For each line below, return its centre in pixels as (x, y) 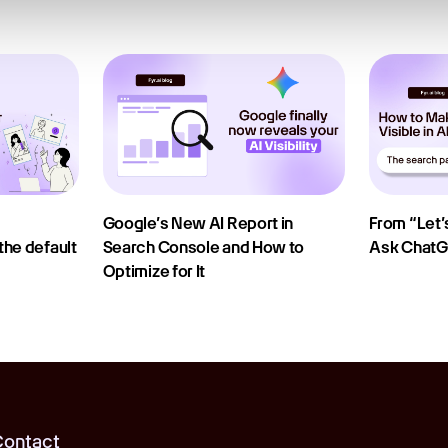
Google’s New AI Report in (198, 223)
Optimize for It (154, 271)
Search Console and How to (203, 247)
